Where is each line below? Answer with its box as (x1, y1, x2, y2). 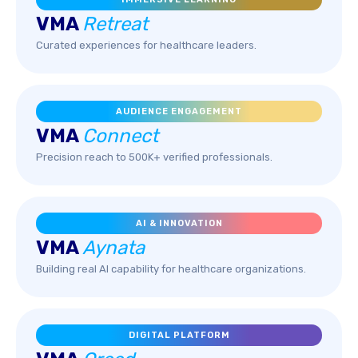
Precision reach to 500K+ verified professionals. (36, 151, 272, 163)
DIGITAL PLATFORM (128, 330, 230, 340)
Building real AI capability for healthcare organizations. (36, 263, 306, 275)
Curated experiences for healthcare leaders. (36, 39, 257, 51)
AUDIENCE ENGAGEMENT (116, 106, 242, 117)
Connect (82, 125, 158, 147)
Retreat (82, 13, 148, 35)
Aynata (82, 237, 145, 259)
